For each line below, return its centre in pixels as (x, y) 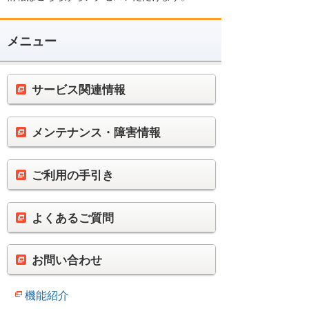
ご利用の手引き (73, 175)
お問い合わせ (67, 261)
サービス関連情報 (79, 90)
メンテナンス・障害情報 (96, 132)
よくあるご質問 (73, 218)
